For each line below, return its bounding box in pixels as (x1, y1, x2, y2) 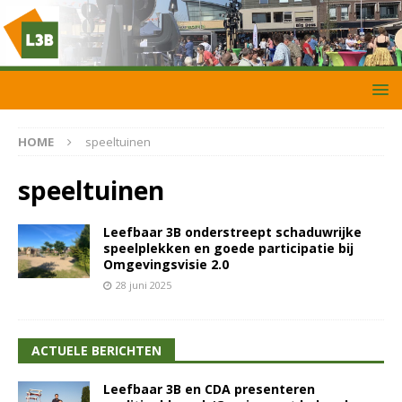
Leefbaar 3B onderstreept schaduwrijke (103, 223, 362, 241)
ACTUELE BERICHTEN (31, 342, 162, 360)
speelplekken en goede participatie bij (103, 240, 354, 258)
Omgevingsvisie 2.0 (103, 256, 229, 274)
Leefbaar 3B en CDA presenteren (103, 380, 315, 398)
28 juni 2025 (116, 278, 171, 293)
